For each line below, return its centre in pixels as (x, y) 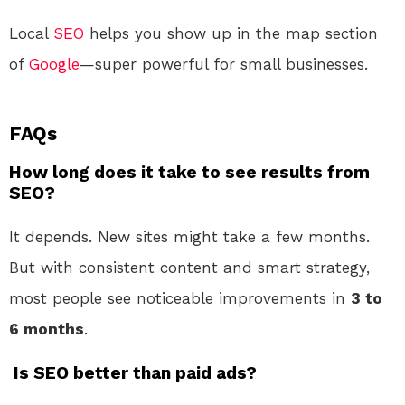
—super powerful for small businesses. (224, 64)
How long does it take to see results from (189, 172)
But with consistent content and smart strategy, (189, 267)
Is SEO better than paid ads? (133, 372)
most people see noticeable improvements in (180, 298)
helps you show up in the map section (231, 33)
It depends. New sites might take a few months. (189, 236)
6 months (47, 329)
